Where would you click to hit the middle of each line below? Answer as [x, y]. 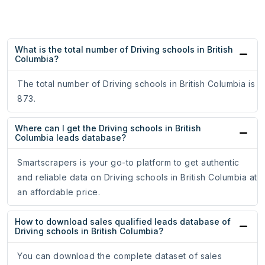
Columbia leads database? [70, 138]
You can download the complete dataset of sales [119, 256]
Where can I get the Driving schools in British [108, 128]
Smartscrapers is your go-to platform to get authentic [128, 163]
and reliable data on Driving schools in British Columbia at [137, 177]
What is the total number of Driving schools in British [124, 50]
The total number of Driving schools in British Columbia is [136, 84]
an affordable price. [59, 192]
